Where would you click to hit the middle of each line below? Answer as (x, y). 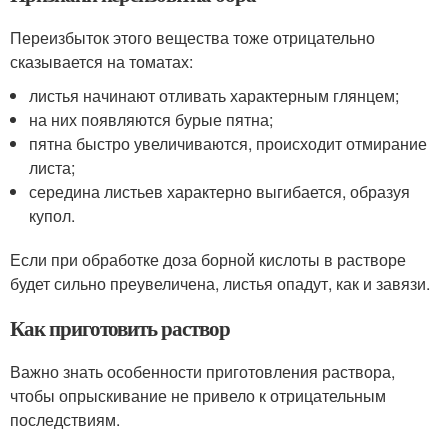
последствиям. (65, 419)
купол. (52, 215)
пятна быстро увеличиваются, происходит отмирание (228, 143)
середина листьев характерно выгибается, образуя (220, 191)
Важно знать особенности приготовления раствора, (202, 371)
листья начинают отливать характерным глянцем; (214, 95)
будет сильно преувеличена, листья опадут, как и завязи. (220, 283)
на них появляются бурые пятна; (151, 119)
